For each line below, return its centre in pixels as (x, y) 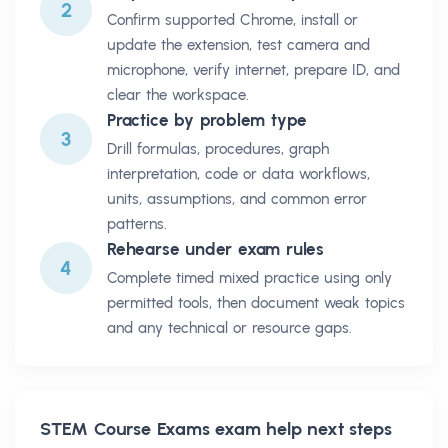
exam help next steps (300, 428)
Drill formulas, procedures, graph (218, 148)
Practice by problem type (207, 119)
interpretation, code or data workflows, (238, 173)
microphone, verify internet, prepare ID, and (253, 69)
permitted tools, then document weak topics (256, 302)
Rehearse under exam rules (215, 248)
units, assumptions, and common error (237, 198)
